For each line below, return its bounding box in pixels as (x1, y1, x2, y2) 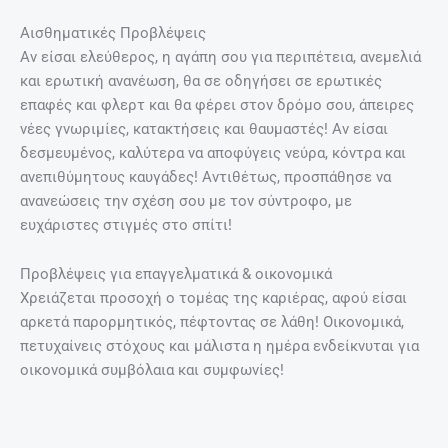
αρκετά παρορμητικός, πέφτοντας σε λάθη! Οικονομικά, (20, 313, 404, 332)
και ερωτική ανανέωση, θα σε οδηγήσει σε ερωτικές (20, 71, 382, 90)
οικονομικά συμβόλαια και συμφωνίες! (20, 361, 284, 380)
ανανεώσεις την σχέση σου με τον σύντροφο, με (20, 191, 352, 210)
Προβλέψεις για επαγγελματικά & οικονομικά (20, 265, 332, 284)
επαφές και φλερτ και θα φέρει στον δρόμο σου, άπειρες (20, 95, 414, 114)
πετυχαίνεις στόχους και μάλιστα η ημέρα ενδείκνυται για (20, 337, 419, 356)
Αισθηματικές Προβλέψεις (20, 23, 206, 42)
